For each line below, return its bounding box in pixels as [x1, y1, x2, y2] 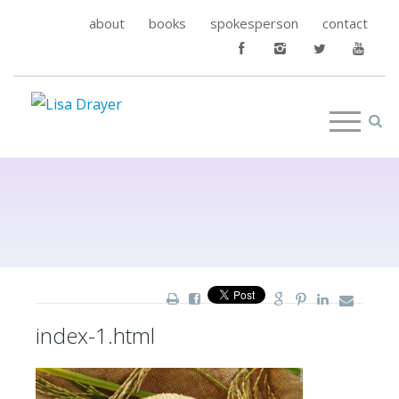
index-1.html [36, 321, 155, 350]
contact [322, 14, 368, 32]
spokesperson [210, 14, 298, 32]
